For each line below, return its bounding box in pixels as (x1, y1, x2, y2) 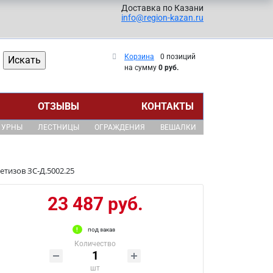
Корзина (124, 52, 154, 61)
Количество (74, 239, 116, 248)
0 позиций (160, 52, 196, 61)
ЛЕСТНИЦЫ (37, 123, 79, 132)
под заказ (87, 226, 115, 233)
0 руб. (158, 63, 179, 72)
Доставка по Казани (121, 3, 204, 13)
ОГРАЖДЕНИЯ (94, 123, 145, 132)
